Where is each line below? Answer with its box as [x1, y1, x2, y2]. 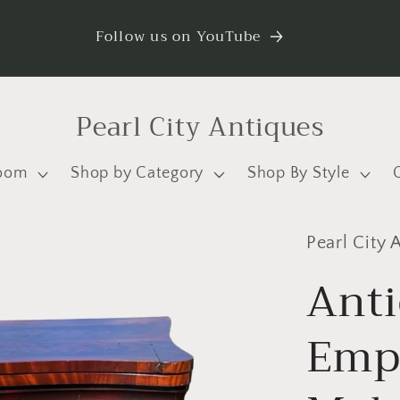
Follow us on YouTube [95, 24, 262, 49]
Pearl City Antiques [76, 104, 324, 149]
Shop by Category [71, 164, 204, 183]
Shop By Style [246, 164, 350, 183]
